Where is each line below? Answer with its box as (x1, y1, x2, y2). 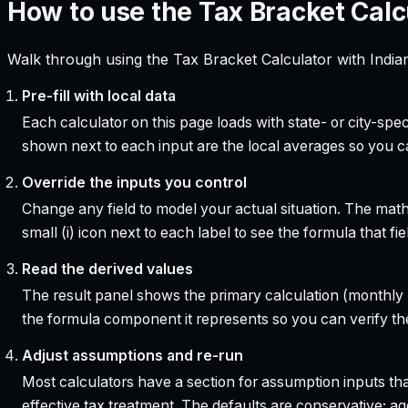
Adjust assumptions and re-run (21, 346, 243, 364)
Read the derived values (21, 260, 193, 278)
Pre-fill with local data (21, 87, 176, 105)
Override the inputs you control (21, 173, 247, 191)
